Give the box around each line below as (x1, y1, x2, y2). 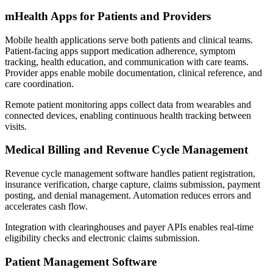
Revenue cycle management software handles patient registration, (5, 168, 255, 179)
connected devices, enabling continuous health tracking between (5, 110, 251, 121)
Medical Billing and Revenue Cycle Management (5, 143, 248, 157)
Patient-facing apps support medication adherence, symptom (5, 45, 235, 56)
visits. (5, 121, 27, 132)
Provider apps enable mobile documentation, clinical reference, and (5, 67, 262, 78)
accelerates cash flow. (5, 200, 88, 211)
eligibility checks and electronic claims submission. (5, 232, 200, 243)
